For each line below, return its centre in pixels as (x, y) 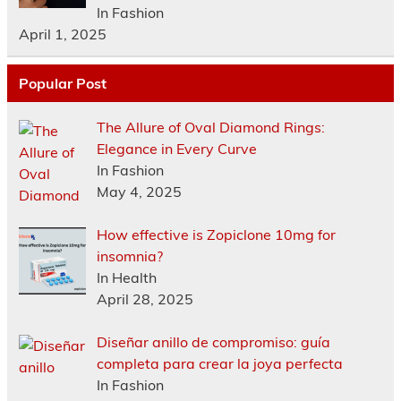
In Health (126, 277)
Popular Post (62, 83)
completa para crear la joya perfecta (219, 363)
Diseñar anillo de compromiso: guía (213, 341)
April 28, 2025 (145, 299)
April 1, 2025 (62, 34)
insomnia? (129, 256)
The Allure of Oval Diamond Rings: (210, 127)
